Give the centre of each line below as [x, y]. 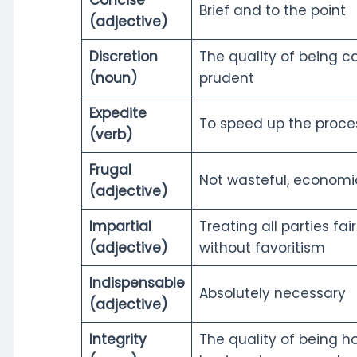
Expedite [118, 113]
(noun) [113, 78]
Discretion [123, 56]
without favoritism [262, 247]
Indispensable [137, 282]
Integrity [118, 339]
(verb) [110, 134]
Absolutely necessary [272, 293]
